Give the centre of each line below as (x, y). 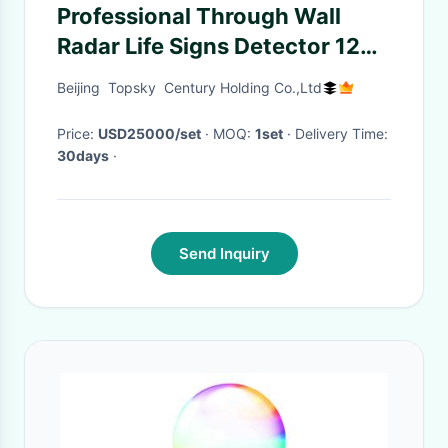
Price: (77, 133)
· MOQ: (234, 133)
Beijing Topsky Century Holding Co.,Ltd (189, 87)
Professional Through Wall (199, 16)
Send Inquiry (224, 253)
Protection (114, 106)
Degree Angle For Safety (187, 76)
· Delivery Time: (341, 133)
